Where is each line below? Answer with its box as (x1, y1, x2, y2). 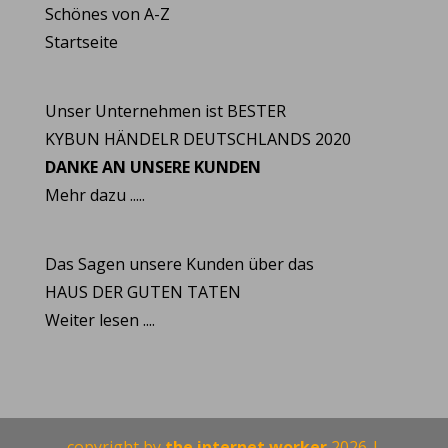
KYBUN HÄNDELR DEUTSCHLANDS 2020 (44, 127, 351, 150)
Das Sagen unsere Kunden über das (44, 253, 314, 276)
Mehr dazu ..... (44, 183, 145, 206)
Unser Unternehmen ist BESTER (44, 99, 286, 122)
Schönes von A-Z (44, 2, 170, 25)
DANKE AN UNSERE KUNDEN (44, 155, 261, 178)
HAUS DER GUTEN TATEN (44, 281, 241, 304)
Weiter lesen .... (44, 309, 155, 332)
